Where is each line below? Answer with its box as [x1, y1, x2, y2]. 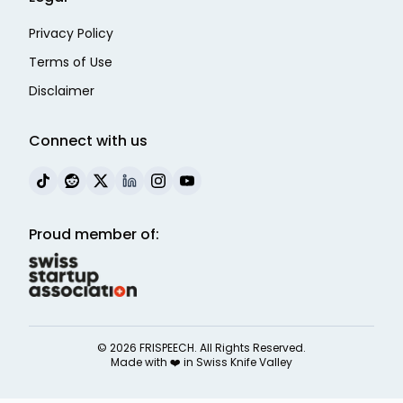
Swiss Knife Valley [196, 354, 292, 371]
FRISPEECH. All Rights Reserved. [139, 340, 306, 356]
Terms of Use [29, 52, 112, 71]
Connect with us [29, 130, 148, 151]
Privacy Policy [29, 23, 113, 42]
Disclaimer [29, 81, 94, 100]
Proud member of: [29, 223, 159, 245]
